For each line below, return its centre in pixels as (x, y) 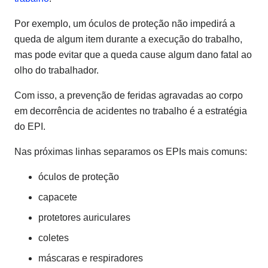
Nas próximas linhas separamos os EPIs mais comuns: (131, 152)
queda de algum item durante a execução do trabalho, (128, 39)
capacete (58, 197)
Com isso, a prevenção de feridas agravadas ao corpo (129, 96)
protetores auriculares (84, 218)
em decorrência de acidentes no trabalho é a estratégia (131, 111)
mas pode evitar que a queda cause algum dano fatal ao (133, 55)
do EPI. (30, 127)
